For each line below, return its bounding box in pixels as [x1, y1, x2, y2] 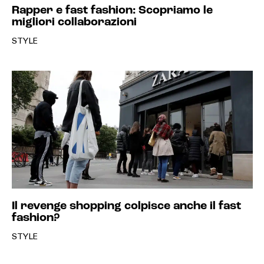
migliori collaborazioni [11, 16, 137, 28]
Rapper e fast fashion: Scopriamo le [11, 5, 213, 16]
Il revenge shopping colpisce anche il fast [11, 200, 241, 212]
